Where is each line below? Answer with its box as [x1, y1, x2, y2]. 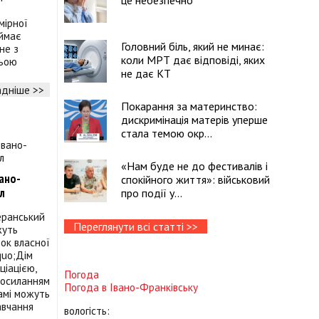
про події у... [121, 186, 182, 200]
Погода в [64, 280, 110, 295]
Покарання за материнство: [121, 99, 257, 113]
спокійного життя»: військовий [121, 172, 270, 187]
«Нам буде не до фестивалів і [121, 159, 268, 173]
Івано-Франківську [110, 280, 198, 295]
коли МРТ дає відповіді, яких [121, 53, 265, 67]
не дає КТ [121, 66, 171, 80]
